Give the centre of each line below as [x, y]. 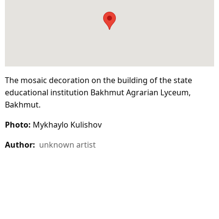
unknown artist [67, 144]
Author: [20, 144]
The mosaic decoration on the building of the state [99, 80]
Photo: [18, 124]
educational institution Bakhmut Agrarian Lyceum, [98, 92]
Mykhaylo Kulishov [66, 124]
